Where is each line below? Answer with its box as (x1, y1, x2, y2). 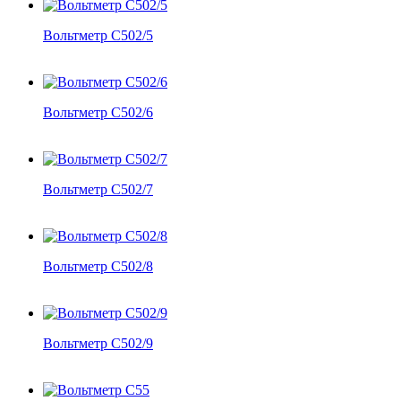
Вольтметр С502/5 (43, 27, 153, 43)
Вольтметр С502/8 (43, 258, 153, 274)
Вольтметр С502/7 (43, 181, 153, 197)
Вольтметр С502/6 (43, 104, 153, 120)
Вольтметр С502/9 (43, 335, 153, 351)
